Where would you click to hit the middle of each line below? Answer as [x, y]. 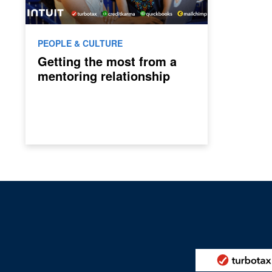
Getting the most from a [107, 61]
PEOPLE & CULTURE [80, 43]
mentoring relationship [104, 76]
